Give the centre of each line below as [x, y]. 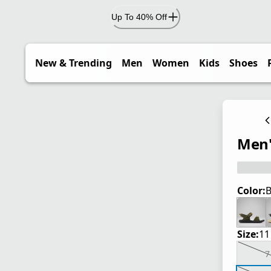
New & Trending [73, 63]
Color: [251, 191]
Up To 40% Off [139, 17]
